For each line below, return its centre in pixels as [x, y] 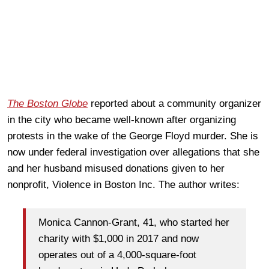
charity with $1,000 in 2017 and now [119, 239]
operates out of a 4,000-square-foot [117, 255]
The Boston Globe [47, 103]
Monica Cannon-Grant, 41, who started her [134, 223]
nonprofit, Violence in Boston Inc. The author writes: [123, 184]
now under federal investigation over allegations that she [133, 152]
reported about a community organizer [174, 103]
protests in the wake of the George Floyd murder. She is [133, 136]
